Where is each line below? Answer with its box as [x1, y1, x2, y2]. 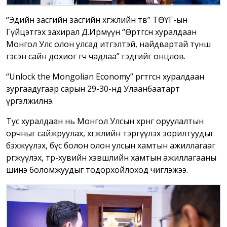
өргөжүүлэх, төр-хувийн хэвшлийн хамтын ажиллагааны [6, 152, 216, 163]
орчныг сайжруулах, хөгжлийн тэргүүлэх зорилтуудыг [6, 127, 214, 139]
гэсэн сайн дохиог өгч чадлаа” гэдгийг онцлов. [6, 50, 187, 62]
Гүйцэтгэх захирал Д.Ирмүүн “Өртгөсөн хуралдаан [6, 26, 197, 37]
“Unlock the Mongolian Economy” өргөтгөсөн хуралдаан [6, 70, 204, 82]
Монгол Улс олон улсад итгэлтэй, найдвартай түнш [6, 38, 211, 50]
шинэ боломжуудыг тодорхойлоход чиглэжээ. [6, 164, 190, 175]
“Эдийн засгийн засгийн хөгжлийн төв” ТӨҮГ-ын [6, 14, 187, 25]
